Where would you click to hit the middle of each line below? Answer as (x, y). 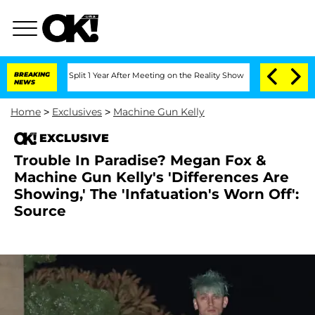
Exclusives (77, 112)
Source (40, 211)
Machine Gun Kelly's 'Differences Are (152, 177)
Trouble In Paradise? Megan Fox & (140, 160)
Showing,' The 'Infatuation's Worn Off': (156, 194)
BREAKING (32, 74)
